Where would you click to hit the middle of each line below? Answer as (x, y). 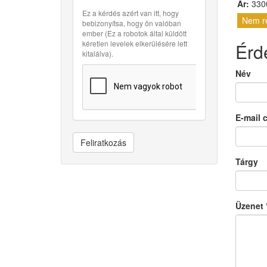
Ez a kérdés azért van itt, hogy (131, 13)
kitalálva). (98, 53)
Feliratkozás (103, 142)
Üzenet (250, 206)
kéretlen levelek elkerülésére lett (135, 43)
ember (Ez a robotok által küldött (134, 33)
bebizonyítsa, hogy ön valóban (132, 23)
